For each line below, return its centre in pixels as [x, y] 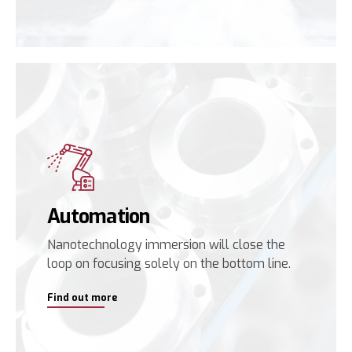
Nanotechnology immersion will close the [166, 245]
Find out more [82, 298]
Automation [99, 216]
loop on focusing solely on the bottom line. [169, 264]
